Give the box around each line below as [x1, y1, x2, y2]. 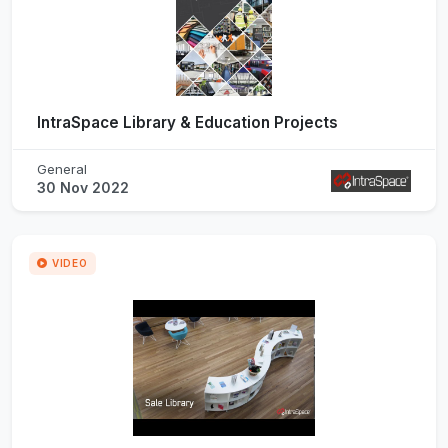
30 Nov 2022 [37, 178, 129, 196]
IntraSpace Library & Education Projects [37, 112, 338, 132]
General [37, 160, 87, 177]
